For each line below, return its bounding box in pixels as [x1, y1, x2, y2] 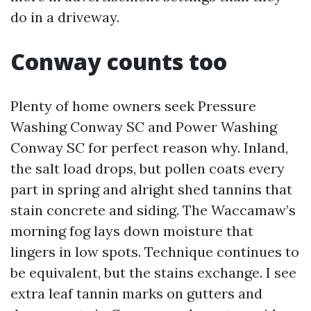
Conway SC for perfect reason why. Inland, [10, 139, 288, 156]
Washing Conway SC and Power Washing [10, 118, 277, 135]
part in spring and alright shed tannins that [10, 180, 292, 198]
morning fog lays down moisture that [10, 222, 253, 239]
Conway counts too [10, 47, 227, 76]
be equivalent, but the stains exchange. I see [10, 264, 296, 281]
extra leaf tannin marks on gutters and [10, 285, 262, 302]
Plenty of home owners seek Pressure [10, 97, 256, 115]
